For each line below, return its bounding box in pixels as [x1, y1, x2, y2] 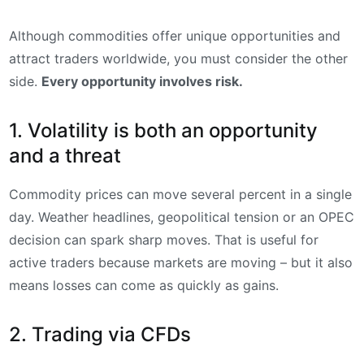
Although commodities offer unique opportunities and [9, 28, 340, 45]
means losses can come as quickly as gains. [9, 277, 279, 294]
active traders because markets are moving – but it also [9, 254, 353, 271]
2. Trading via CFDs [9, 322, 191, 346]
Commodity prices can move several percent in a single [9, 186, 352, 203]
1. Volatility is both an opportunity [9, 119, 318, 143]
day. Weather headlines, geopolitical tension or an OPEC [9, 209, 354, 226]
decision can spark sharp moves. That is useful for [9, 232, 318, 249]
